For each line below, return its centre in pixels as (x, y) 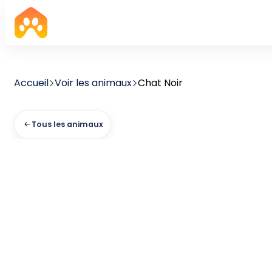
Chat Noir (160, 83)
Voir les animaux (93, 83)
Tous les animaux (67, 124)
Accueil (31, 83)
